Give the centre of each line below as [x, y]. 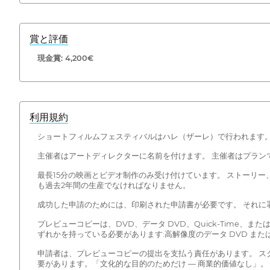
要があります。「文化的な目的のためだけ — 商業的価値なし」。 [152, 263]
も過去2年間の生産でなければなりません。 [114, 185]
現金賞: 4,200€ [65, 58]
